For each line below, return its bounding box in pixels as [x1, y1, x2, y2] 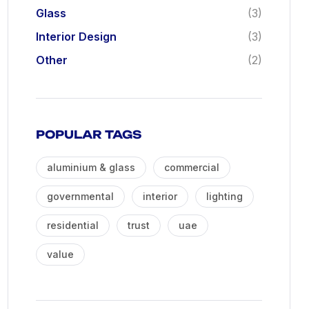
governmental [47, 190, 114, 202]
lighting [206, 190, 243, 202]
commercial [164, 161, 219, 173]
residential [47, 219, 99, 231]
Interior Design [36, 30, 117, 43]
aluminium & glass [47, 161, 135, 173]
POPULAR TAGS [36, 128, 141, 141]
